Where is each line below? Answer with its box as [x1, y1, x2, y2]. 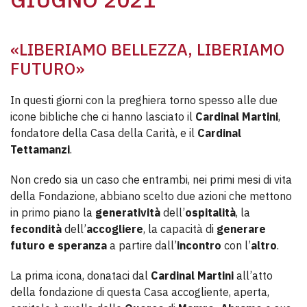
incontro [177, 238, 221, 252]
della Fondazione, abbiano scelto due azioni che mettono [10, 189, 292, 203]
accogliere [86, 222, 143, 236]
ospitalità [185, 206, 236, 219]
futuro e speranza [10, 238, 107, 252]
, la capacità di [143, 222, 217, 236]
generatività [95, 206, 160, 219]
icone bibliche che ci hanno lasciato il [10, 110, 195, 123]
